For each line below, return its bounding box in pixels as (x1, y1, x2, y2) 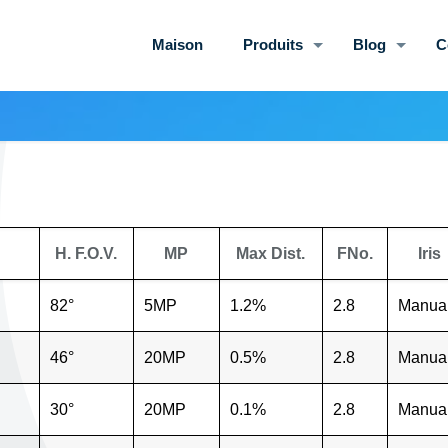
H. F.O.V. (55, 244, 118, 262)
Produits (242, 36, 303, 53)
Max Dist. (236, 244, 306, 262)
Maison (151, 36, 203, 53)
